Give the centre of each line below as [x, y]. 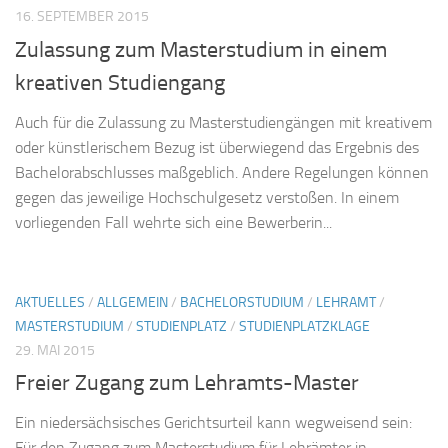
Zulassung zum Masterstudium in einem [201, 49]
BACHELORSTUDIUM [242, 302]
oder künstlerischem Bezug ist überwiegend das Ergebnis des [217, 147]
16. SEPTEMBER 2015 [82, 17]
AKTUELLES [50, 302]
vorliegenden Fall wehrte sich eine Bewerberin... [173, 222]
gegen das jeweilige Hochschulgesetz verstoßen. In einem [207, 197]
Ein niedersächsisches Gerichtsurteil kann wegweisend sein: [213, 422]
